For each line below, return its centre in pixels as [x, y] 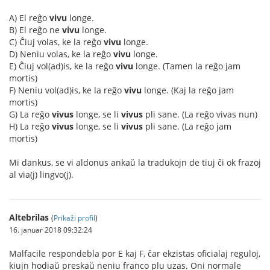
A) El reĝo [29, 18]
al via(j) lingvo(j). [41, 174]
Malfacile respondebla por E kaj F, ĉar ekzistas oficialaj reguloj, [135, 253]
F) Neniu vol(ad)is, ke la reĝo [67, 90]
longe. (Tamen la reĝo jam [187, 66]
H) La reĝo [30, 126]
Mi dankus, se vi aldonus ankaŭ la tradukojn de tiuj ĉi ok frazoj [135, 162]
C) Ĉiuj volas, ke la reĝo [56, 42]
